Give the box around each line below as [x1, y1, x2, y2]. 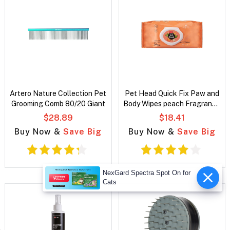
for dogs [158, 110, 186, 119]
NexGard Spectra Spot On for [102, 169, 190, 177]
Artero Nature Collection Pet [10, 89, 107, 98]
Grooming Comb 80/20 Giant [11, 100, 105, 108]
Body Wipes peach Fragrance [123, 100, 221, 108]
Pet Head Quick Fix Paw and [124, 89, 219, 98]
